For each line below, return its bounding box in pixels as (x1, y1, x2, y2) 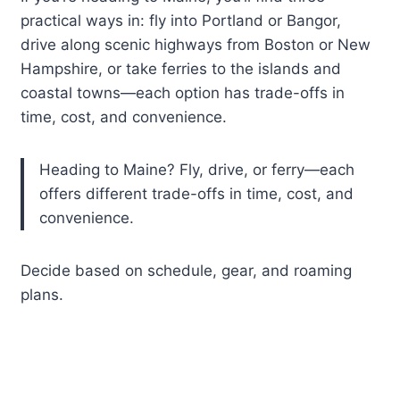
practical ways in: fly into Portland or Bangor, (21, 12, 342, 30)
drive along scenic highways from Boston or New (21, 36, 371, 54)
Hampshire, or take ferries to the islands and (21, 60, 342, 79)
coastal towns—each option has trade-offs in (21, 84, 346, 103)
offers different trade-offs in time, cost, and (39, 185, 354, 204)
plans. (21, 286, 64, 304)
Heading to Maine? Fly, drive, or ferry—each (39, 161, 355, 179)
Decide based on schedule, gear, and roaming (21, 262, 353, 280)
